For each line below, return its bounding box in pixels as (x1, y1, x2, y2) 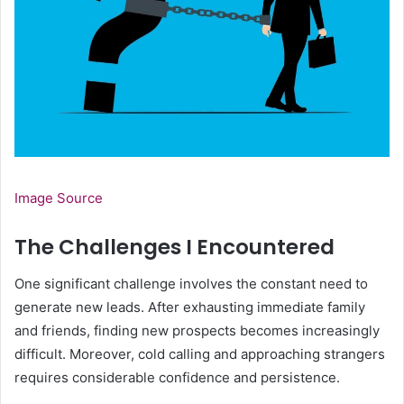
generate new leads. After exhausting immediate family (14, 298, 365, 316)
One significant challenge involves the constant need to (14, 274, 368, 292)
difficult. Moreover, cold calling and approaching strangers (14, 344, 385, 363)
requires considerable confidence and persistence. (14, 368, 340, 386)
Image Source (14, 189, 103, 207)
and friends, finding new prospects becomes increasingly (14, 321, 380, 339)
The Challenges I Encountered (14, 233, 335, 262)
